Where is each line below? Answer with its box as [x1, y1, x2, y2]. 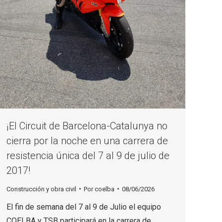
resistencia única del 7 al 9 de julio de [6, 149, 169, 162]
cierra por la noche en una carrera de [6, 134, 168, 147]
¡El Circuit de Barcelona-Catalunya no [6, 119, 167, 132]
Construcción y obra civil [6, 185, 76, 193]
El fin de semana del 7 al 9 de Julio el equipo [6, 202, 161, 212]
